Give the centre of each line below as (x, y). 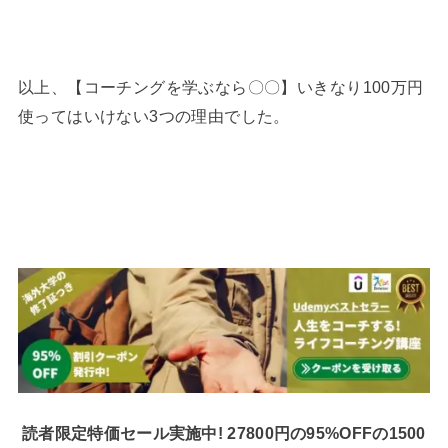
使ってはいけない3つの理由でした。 (153, 116)
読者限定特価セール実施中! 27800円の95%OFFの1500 (224, 432)
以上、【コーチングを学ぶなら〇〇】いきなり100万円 (220, 87)
